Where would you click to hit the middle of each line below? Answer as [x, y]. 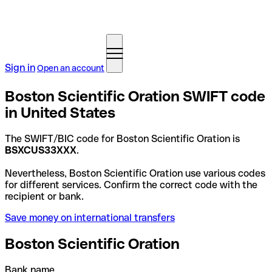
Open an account [71, 68]
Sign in [20, 68]
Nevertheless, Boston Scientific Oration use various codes [135, 173]
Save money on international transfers [90, 217]
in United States [60, 112]
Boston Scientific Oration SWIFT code [135, 96]
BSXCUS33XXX [41, 150]
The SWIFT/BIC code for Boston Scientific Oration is [122, 138]
